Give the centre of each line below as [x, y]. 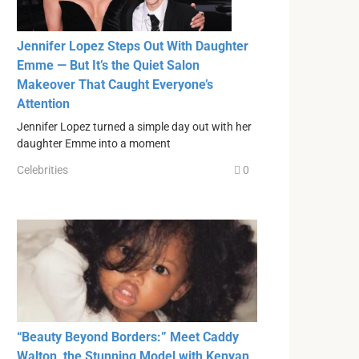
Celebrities [42, 170]
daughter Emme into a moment [94, 143]
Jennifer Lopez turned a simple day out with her [134, 127]
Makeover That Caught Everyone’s [115, 84]
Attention [43, 103]
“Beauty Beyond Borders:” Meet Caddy [128, 337]
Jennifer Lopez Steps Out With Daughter [133, 46]
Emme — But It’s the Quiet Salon [108, 65]
